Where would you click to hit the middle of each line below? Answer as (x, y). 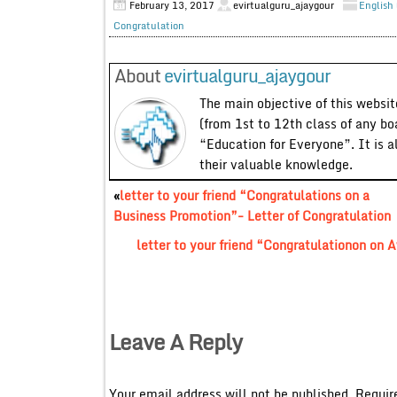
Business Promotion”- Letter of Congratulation (252, 215)
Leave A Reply (175, 341)
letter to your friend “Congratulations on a (244, 195)
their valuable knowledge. (276, 164)
